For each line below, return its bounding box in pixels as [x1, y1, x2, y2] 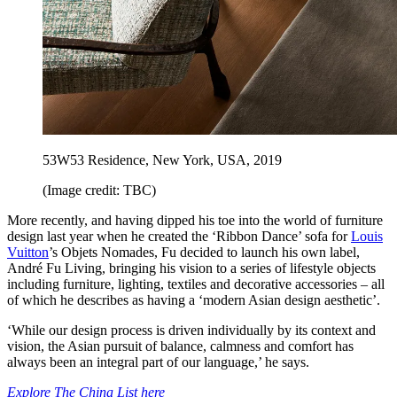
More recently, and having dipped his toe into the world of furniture [7, 213, 383, 229]
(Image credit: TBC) [43, 183, 156, 198]
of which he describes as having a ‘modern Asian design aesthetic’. [7, 292, 380, 308]
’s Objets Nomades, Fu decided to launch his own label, [49, 245, 360, 261]
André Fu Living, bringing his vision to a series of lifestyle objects [7, 261, 376, 276]
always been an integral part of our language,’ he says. [7, 354, 309, 370]
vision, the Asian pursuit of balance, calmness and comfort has [7, 339, 354, 354]
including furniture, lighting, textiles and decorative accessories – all [7, 276, 385, 292]
